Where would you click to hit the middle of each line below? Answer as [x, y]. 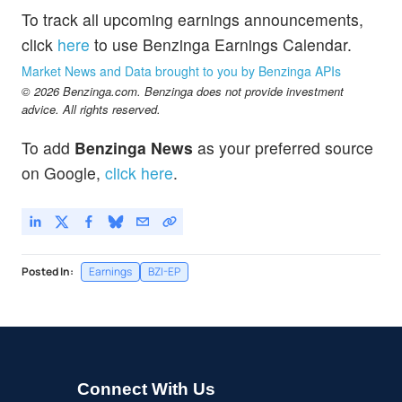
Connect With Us [146, 389]
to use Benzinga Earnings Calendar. [221, 45]
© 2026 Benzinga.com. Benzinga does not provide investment [183, 92]
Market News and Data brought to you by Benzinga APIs [181, 71]
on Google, [61, 173]
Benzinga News [134, 148]
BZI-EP [164, 271]
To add [48, 148]
